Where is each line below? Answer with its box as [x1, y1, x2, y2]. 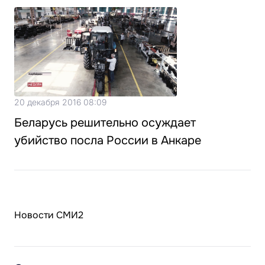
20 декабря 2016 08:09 [14, 97, 106, 108]
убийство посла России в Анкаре [14, 133, 201, 148]
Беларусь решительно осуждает [14, 115, 196, 131]
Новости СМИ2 [14, 209, 83, 222]
